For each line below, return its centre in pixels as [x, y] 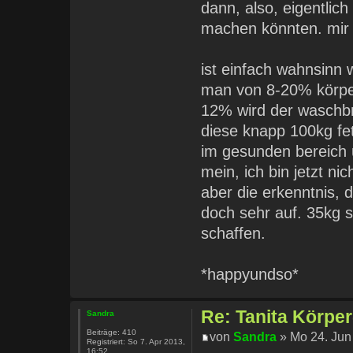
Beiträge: [103, 332]
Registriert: [106, 341]
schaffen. [234, 233]
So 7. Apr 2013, [155, 341]
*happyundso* [250, 274]
